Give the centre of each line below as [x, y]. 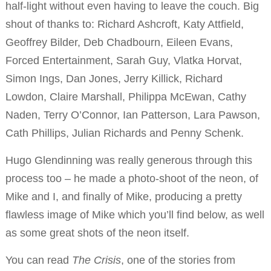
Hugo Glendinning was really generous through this [129, 161]
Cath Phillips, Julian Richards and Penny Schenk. [124, 133]
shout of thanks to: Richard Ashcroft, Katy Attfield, [124, 24]
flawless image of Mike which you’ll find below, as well [135, 215]
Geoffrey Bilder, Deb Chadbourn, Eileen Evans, [119, 43]
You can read [38, 260]
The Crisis [96, 260]
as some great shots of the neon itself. [97, 233]
